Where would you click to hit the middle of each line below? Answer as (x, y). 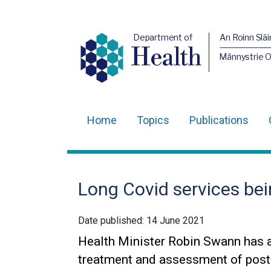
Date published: (112, 220)
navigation (113, 156)
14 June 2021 (175, 220)
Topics (153, 120)
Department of (162, 37)
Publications (219, 120)
